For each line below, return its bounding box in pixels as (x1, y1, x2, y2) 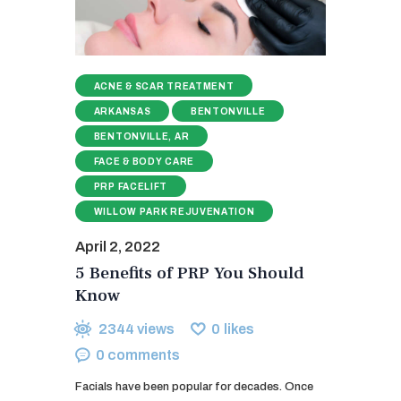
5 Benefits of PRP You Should (75, 261, 304, 286)
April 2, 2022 (75, 239, 160, 255)
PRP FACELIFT (93, 182, 168, 192)
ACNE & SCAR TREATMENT (93, 81, 235, 91)
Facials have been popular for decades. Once (75, 380, 313, 394)
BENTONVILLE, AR (93, 131, 190, 141)
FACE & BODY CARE (93, 157, 194, 167)
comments (107, 347, 181, 363)
